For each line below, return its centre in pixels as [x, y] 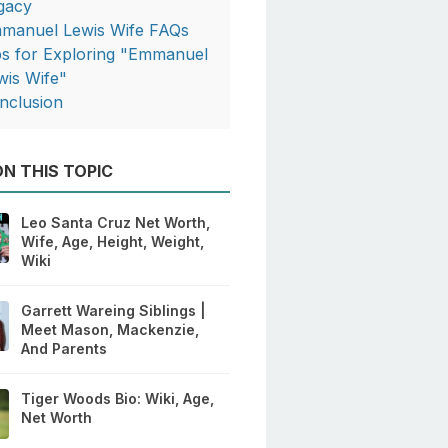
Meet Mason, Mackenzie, [110, 330]
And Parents [64, 349]
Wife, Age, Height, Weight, [113, 242]
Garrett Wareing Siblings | [114, 311]
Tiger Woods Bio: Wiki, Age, [118, 399]
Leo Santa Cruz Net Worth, [116, 223]
